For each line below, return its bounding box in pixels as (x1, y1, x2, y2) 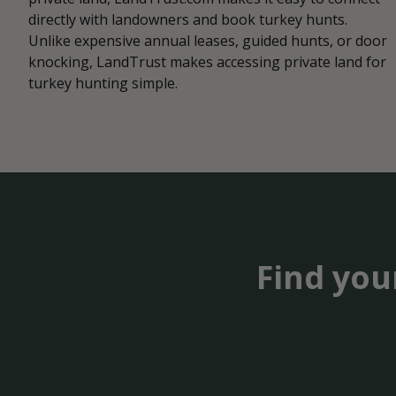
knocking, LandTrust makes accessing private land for (28, 52, 386, 72)
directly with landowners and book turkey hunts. (28, 10, 347, 30)
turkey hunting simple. (28, 73, 178, 94)
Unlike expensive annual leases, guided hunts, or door (28, 31, 387, 51)
